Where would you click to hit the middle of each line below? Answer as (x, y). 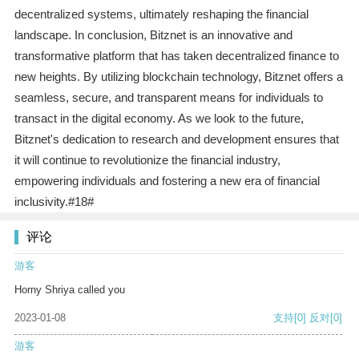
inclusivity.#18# (54, 202)
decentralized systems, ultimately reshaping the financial (161, 14)
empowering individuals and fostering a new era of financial (167, 181)
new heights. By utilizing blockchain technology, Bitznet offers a (178, 77)
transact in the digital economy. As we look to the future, (159, 119)
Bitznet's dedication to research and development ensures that (176, 139)
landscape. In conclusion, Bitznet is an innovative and (153, 35)
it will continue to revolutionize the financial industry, (147, 160)
